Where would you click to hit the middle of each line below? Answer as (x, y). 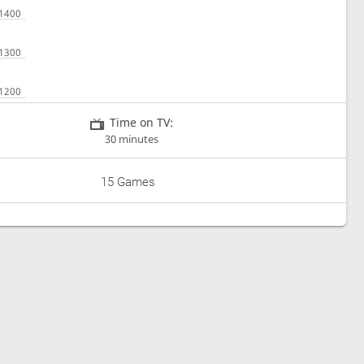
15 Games (128, 182)
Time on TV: (142, 122)
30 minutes (132, 139)
